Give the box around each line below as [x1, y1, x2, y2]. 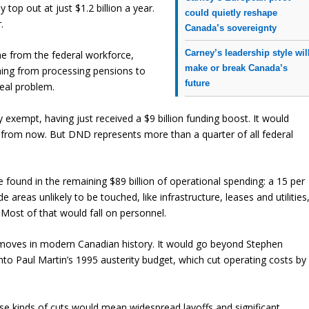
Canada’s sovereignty [185, 22, 277, 33]
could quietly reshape [185, 7, 278, 18]
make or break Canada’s [185, 62, 288, 73]
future [185, 77, 210, 88]
